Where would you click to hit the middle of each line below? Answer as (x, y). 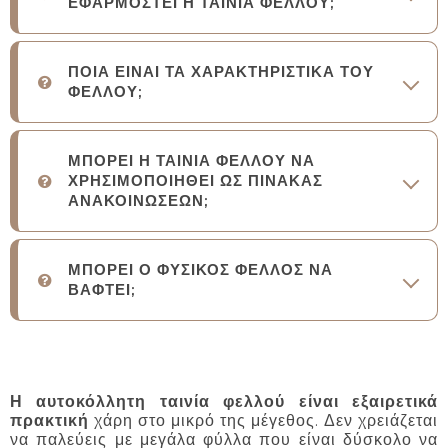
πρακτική (49, 421)
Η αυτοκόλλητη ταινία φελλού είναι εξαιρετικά (224, 402)
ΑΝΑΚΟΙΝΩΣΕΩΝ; (138, 201)
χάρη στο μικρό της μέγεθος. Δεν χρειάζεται (263, 421)
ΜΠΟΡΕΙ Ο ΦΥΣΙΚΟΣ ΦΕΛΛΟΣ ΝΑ (200, 270)
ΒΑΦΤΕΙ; (102, 290)
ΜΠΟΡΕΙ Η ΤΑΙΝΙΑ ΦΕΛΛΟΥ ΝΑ (191, 161)
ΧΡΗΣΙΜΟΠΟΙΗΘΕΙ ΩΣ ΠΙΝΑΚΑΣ (195, 181)
